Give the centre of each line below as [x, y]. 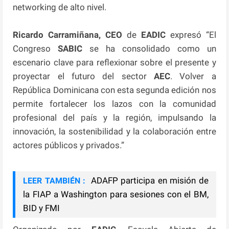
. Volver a [193, 76]
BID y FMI [42, 208]
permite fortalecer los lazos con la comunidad [114, 104]
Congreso [36, 48]
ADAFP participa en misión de [148, 180]
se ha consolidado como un [149, 48]
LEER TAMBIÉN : [54, 180]
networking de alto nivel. [60, 7]
